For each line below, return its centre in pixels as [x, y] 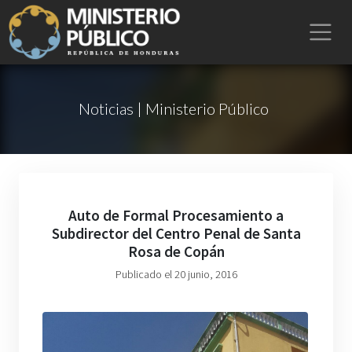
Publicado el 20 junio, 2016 [176, 274]
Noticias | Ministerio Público [173, 108]
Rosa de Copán [176, 251]
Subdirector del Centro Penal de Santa [176, 233]
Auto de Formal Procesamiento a [176, 215]
